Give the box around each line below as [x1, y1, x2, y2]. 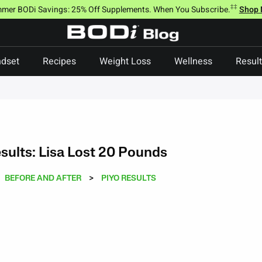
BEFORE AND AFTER [4, 174, 81, 184]
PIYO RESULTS [101, 174, 156, 184]
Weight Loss [99, 54, 151, 68]
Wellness [174, 54, 212, 68]
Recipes [43, 54, 76, 68]
